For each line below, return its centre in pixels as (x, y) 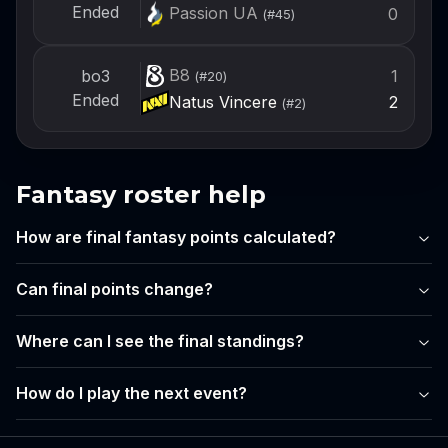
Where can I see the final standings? (160, 341)
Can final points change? (114, 289)
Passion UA (213, 13)
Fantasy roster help (141, 194)
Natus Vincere (222, 101)
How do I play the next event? (131, 393)
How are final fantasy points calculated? (176, 237)
